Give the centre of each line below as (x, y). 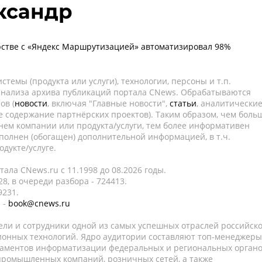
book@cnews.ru (39, 203)
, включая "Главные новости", (108, 103)
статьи (183, 103)
